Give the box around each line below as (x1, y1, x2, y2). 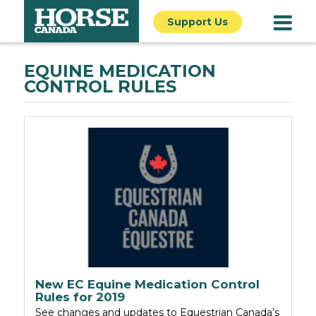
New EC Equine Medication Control (35, 277, 260, 292)
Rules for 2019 (35, 290, 125, 305)
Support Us (167, 16, 228, 28)
